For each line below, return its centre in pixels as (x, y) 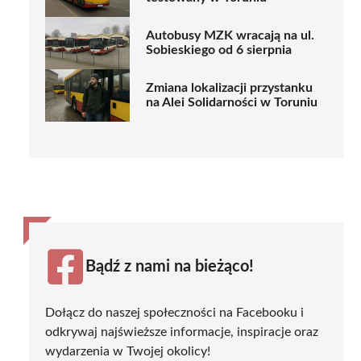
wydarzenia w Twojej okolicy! (128, 351)
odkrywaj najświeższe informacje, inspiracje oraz (182, 332)
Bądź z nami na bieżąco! (170, 266)
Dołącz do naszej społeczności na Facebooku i (174, 312)
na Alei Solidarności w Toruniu (232, 103)
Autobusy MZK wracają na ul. (230, 36)
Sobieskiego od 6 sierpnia (219, 50)
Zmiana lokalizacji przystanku (229, 88)
